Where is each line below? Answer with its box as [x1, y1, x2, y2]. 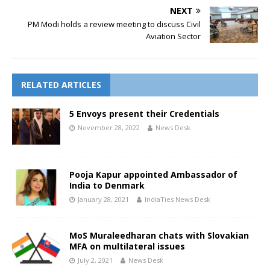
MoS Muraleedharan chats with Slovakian [69, 230, 249, 242]
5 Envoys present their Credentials [69, 108, 219, 120]
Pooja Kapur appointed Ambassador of [69, 169, 237, 181]
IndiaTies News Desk [145, 195, 210, 204]
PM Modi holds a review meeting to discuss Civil [28, 19, 201, 30]
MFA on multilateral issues [69, 240, 185, 253]
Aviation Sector [146, 31, 201, 42]
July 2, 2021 [78, 256, 113, 265]
